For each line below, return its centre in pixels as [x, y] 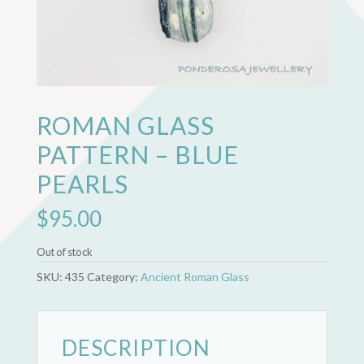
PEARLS [82, 184]
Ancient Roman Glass [195, 277]
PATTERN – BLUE [137, 155]
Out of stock [64, 252]
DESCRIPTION [136, 348]
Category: [113, 277]
